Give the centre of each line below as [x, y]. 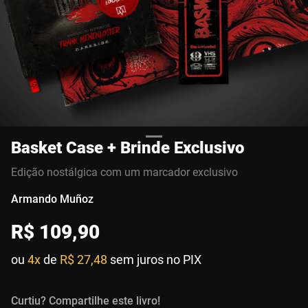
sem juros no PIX [156, 260]
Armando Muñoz [52, 199]
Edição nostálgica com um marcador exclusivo [124, 172]
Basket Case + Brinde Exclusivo [128, 148]
